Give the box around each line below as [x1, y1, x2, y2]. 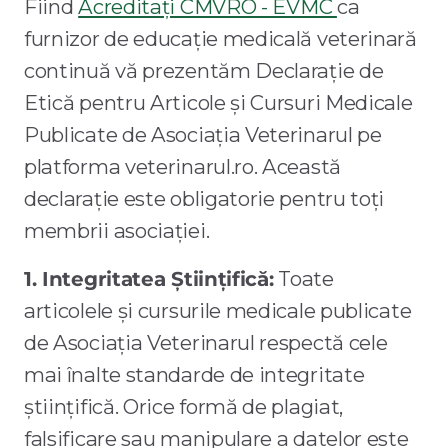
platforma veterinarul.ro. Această [24, 154, 341, 180]
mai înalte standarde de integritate [24, 362, 365, 388]
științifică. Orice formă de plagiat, [24, 394, 344, 420]
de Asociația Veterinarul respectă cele [24, 330, 388, 356]
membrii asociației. [24, 218, 210, 244]
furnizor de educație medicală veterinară [24, 26, 417, 52]
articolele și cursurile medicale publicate [24, 298, 412, 324]
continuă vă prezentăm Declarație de [24, 58, 384, 84]
